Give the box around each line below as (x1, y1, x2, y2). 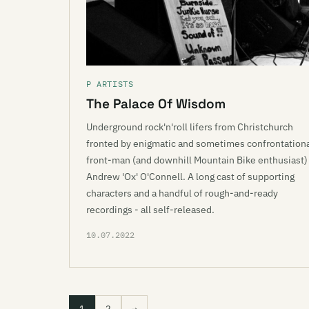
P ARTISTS (86, 79, 134, 89)
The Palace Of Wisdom (86, 95, 226, 112)
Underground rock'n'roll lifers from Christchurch (86, 121, 293, 133)
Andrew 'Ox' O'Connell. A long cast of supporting (86, 170, 295, 183)
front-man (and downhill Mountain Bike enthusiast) (86, 154, 308, 166)
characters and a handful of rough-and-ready (86, 187, 278, 199)
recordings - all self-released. (86, 203, 215, 216)
